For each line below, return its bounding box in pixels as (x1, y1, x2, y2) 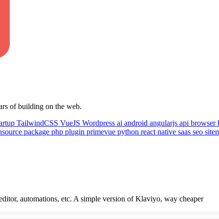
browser (191, 118, 218, 127)
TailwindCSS (17, 118, 60, 127)
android (124, 118, 150, 127)
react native (141, 127, 178, 136)
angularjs (150, 118, 179, 127)
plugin (65, 127, 87, 136)
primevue (87, 127, 117, 136)
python (117, 127, 141, 136)
